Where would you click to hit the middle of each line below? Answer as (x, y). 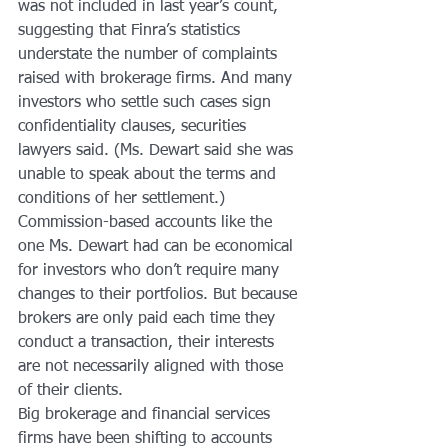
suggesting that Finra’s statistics (131, 31)
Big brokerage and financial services (146, 415)
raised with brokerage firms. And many (157, 79)
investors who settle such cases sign (147, 103)
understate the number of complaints (150, 55)
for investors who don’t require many (151, 271)
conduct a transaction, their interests (148, 343)
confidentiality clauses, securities (134, 127)
